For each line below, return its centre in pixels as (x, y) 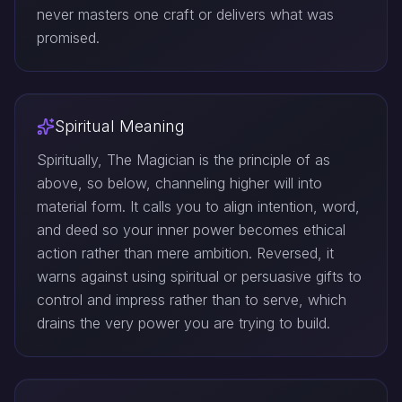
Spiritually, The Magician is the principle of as (184, 160)
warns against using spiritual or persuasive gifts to (199, 276)
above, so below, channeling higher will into (179, 183)
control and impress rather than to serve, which (192, 300)
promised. (68, 38)
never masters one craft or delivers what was (185, 14)
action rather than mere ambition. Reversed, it (185, 253)
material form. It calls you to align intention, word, (198, 206)
